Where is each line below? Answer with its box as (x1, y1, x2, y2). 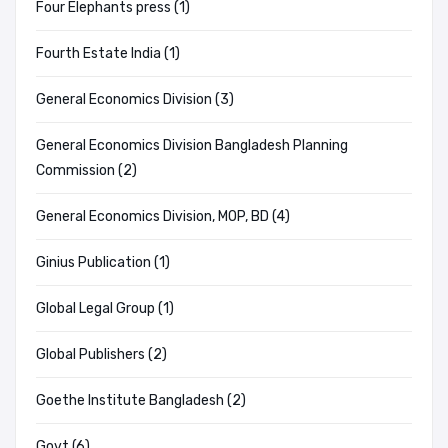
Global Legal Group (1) (36, 300, 174, 318)
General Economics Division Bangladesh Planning (36, 137, 348, 155)
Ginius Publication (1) (36, 254, 170, 272)
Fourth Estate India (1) (36, 45, 180, 63)
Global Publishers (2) (36, 346, 167, 364)
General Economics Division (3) (36, 91, 234, 109)
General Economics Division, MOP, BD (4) (36, 208, 290, 226)
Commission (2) (36, 162, 137, 180)
